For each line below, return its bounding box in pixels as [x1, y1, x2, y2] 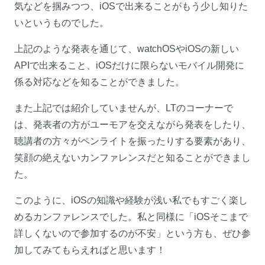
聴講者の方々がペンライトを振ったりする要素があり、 [14, 135, 251, 146]
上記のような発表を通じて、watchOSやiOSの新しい [14, 43, 239, 54]
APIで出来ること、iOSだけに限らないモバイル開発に [14, 60, 244, 70]
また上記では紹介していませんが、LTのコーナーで [14, 102, 233, 113]
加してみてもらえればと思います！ [14, 244, 166, 255]
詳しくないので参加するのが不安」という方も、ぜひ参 [14, 228, 251, 238]
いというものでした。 [14, 17, 109, 28]
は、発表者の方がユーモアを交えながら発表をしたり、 [14, 119, 251, 130]
